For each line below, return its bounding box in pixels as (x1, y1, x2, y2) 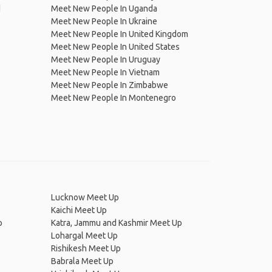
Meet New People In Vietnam (50, 67, 160, 77)
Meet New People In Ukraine (50, 16, 157, 26)
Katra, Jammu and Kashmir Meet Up (50, 218, 182, 228)
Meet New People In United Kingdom (50, 29, 188, 39)
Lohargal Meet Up (50, 231, 118, 240)
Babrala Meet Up (50, 256, 114, 266)
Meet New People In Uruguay (50, 55, 160, 64)
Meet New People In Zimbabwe (50, 80, 168, 90)
